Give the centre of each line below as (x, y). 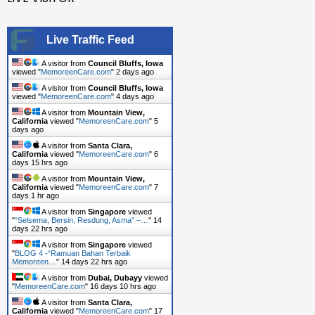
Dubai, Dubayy (115, 278)
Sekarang (151, 44)
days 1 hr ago (36, 196)
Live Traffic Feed (90, 40)
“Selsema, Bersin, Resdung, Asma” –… (82, 220)
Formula (148, 26)
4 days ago (135, 97)
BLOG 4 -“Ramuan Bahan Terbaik (73, 253)
